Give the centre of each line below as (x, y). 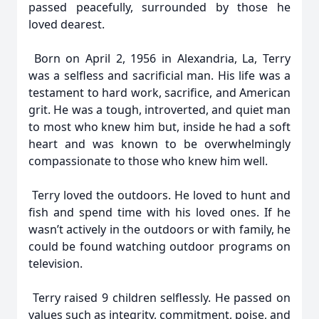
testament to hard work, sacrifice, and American (159, 93)
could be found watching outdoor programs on (159, 246)
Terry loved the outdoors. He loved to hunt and (159, 195)
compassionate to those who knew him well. (148, 161)
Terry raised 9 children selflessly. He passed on (159, 298)
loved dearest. (67, 24)
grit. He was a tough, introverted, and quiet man (159, 110)
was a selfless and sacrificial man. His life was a (159, 75)
